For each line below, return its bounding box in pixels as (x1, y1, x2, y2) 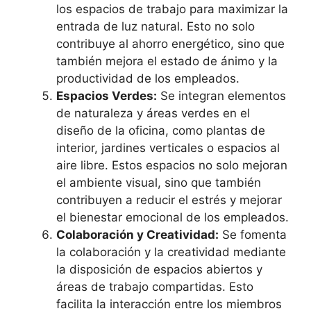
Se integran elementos (157, 89, 286, 103)
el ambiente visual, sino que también (56, 176, 261, 190)
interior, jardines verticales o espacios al (56, 141, 280, 155)
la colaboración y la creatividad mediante (56, 245, 286, 260)
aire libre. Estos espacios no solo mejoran (56, 158, 287, 173)
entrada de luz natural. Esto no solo (56, 19, 255, 34)
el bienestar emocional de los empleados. (56, 210, 289, 225)
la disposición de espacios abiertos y (56, 262, 262, 277)
